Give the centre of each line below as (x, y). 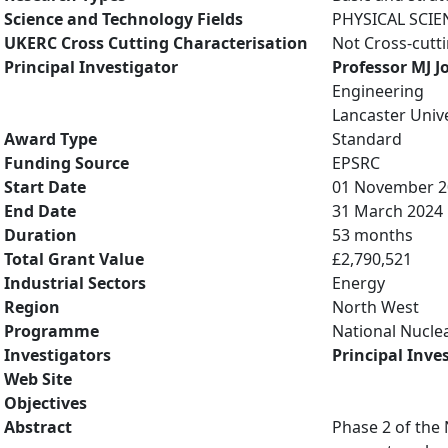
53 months (372, 235)
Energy (358, 283)
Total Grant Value (74, 259)
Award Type (50, 139)
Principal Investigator (91, 67)
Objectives (45, 403)
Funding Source (66, 163)
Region (32, 307)
